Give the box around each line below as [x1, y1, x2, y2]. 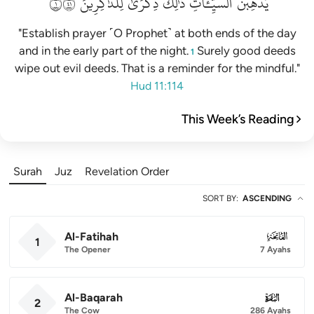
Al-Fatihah [64, 229, 118, 243]
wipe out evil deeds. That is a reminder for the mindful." [14, 61, 300, 75]
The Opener [64, 244, 111, 254]
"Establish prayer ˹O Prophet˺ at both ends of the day [18, 26, 296, 40]
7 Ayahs [260, 244, 291, 254]
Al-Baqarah [64, 290, 123, 304]
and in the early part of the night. [18, 43, 189, 57]
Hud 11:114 [130, 79, 184, 93]
